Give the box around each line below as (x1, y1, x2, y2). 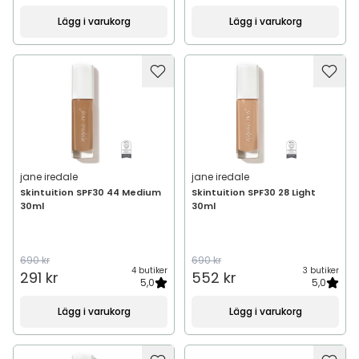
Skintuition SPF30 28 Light (192, 186, 316, 199)
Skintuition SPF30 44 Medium (20, 186, 161, 199)
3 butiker (303, 264, 339, 276)
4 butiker (131, 264, 167, 276)
